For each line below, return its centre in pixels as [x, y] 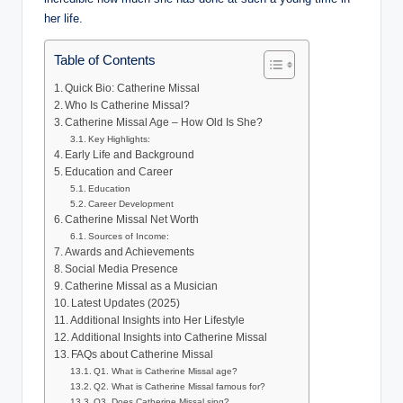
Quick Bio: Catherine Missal [133, 89]
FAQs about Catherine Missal [143, 355]
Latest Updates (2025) [126, 304]
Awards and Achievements [130, 252]
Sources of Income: [129, 237]
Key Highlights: [120, 139]
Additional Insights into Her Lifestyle [158, 321]
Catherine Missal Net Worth [132, 220]
